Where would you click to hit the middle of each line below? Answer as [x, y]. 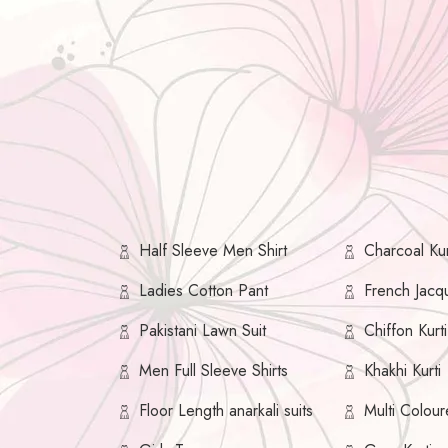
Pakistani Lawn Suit [202, 331]
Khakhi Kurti [403, 371]
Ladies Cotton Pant [203, 291]
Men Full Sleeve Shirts [213, 371]
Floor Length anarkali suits [226, 411]
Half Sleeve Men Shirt [213, 251]
